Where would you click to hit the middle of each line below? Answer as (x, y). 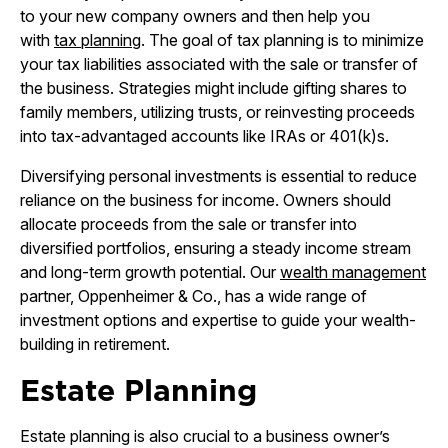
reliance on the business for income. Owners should (205, 200)
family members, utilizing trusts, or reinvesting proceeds (217, 112)
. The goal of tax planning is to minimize (282, 40)
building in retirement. (95, 344)
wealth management (353, 272)
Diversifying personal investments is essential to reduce (218, 176)
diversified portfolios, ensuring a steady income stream (215, 248)
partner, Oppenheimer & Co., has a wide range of (193, 296)
